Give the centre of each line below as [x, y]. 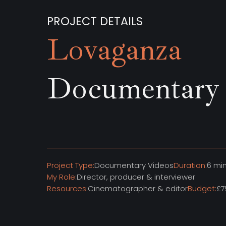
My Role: [62, 177]
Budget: [202, 188]
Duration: [190, 165]
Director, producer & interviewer [136, 177]
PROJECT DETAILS [95, 21]
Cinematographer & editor [138, 188]
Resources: [68, 188]
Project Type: [71, 165]
